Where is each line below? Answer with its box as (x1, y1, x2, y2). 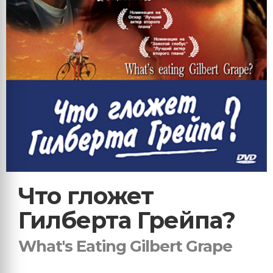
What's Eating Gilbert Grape (18, 236, 232, 257)
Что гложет (18, 182, 154, 211)
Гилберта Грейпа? (18, 206, 235, 235)
